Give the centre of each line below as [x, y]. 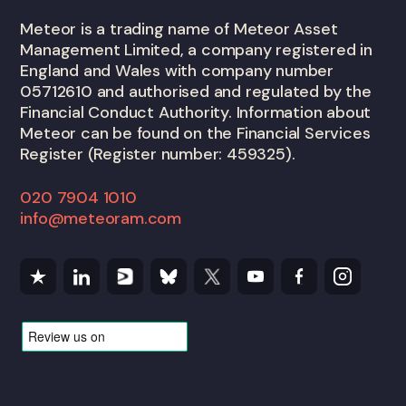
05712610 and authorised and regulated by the [196, 92]
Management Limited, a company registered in [196, 50]
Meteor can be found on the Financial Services [195, 134]
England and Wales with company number [177, 71]
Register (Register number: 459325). [158, 155]
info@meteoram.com [101, 219]
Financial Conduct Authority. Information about [196, 113]
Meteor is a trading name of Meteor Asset [179, 29]
